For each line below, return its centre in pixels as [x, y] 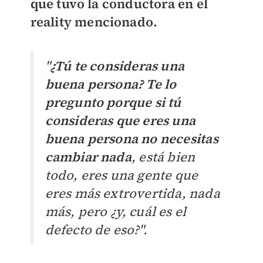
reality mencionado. [94, 22]
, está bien [163, 157]
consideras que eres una [120, 121]
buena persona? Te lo [111, 84]
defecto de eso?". [96, 230]
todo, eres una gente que [122, 175]
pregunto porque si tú [113, 102]
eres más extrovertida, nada [132, 193]
